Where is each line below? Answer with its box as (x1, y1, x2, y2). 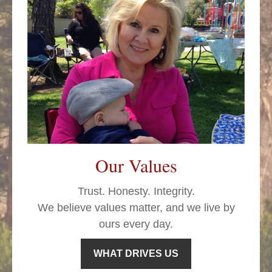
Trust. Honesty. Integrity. (77, 185, 195, 198)
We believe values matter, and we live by (37, 202, 235, 214)
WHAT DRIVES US (93, 248, 178, 259)
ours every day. (99, 218, 173, 231)
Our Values (95, 153, 177, 178)
